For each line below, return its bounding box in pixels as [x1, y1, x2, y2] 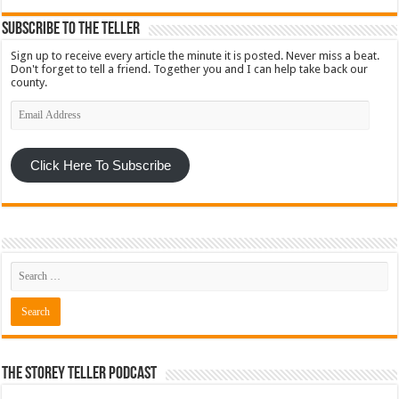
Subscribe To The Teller [2, 20, 141, 38]
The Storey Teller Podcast [2, 365, 158, 384]
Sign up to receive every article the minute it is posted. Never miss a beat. [11, 48, 380, 62]
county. [11, 75, 48, 89]
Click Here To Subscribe [29, 158, 171, 173]
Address [10, 112, 53, 126]
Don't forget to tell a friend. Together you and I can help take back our [11, 61, 369, 76]
